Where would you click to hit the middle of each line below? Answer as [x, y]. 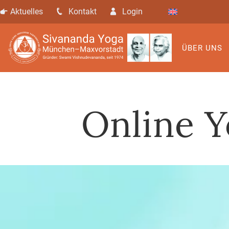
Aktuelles [27, 12]
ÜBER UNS [202, 48]
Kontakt [83, 12]
